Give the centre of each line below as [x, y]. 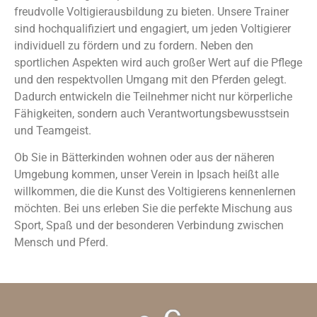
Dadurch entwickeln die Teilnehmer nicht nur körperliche [153, 97]
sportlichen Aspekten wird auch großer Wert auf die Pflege [158, 63]
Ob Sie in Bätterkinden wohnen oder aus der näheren [144, 158]
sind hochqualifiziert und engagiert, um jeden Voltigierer [152, 29]
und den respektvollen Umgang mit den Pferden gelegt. [150, 80]
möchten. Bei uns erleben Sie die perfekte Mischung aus [153, 209]
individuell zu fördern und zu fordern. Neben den [134, 46]
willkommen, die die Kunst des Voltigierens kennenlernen [155, 192]
